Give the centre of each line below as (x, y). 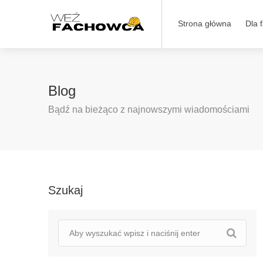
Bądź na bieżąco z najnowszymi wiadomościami (149, 109)
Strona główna (204, 23)
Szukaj (65, 190)
